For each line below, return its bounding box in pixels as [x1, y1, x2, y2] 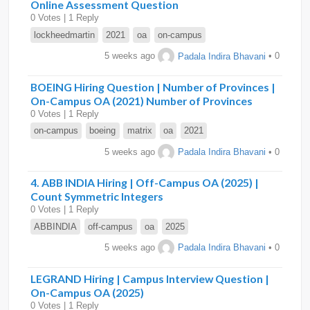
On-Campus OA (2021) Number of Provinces [30, 93, 253, 107]
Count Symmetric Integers [30, 190, 163, 203]
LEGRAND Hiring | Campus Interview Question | [30, 271, 269, 285]
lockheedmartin [34, 30, 95, 41]
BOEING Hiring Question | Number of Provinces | [30, 80, 275, 93]
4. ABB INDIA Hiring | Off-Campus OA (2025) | [30, 176, 259, 190]
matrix [127, 125, 152, 136]
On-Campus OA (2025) [30, 285, 144, 299]
